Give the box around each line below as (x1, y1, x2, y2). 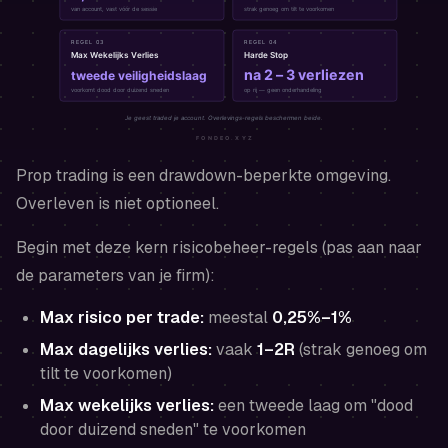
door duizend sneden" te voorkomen (40, 418, 306, 440)
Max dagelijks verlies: (40, 338, 212, 360)
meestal (204, 306, 272, 328)
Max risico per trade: (40, 306, 204, 328)
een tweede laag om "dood (214, 394, 413, 416)
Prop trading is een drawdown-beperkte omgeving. (16, 164, 391, 186)
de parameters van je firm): (16, 264, 215, 286)
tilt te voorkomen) (40, 362, 172, 384)
